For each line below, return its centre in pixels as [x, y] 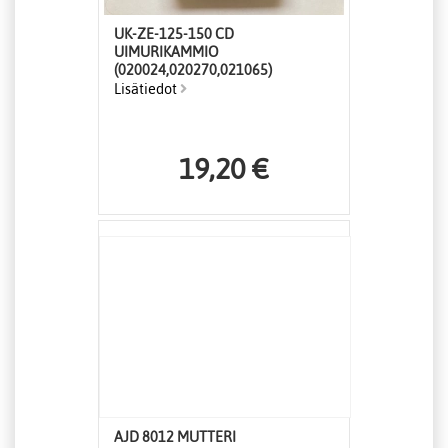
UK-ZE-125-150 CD [174, 34]
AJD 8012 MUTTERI [175, 437]
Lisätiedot [147, 89]
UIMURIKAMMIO [166, 52]
